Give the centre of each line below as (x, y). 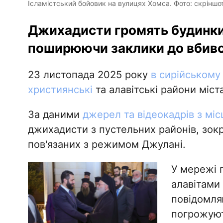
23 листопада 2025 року (89, 75)
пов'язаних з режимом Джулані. (107, 145)
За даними (55, 115)
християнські (60, 90)
